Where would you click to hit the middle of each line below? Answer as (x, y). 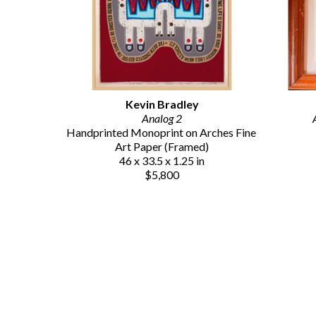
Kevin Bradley (162, 104)
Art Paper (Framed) (162, 147)
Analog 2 (162, 119)
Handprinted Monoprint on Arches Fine (161, 133)
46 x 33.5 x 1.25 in (162, 161)
